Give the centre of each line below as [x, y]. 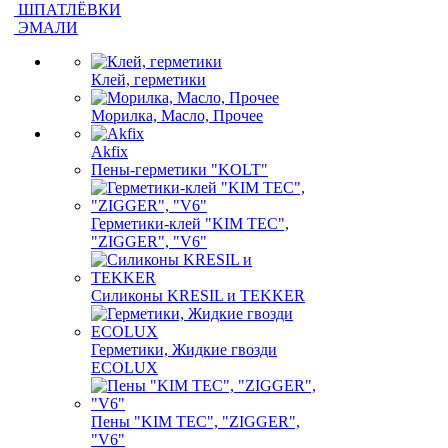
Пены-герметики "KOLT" [179, 169]
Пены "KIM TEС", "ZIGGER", [195, 421]
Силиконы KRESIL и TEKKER [198, 295]
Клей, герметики [148, 79]
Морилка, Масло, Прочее [177, 115]
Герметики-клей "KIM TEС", [190, 223]
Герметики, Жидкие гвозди [184, 349]
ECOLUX [124, 367]
